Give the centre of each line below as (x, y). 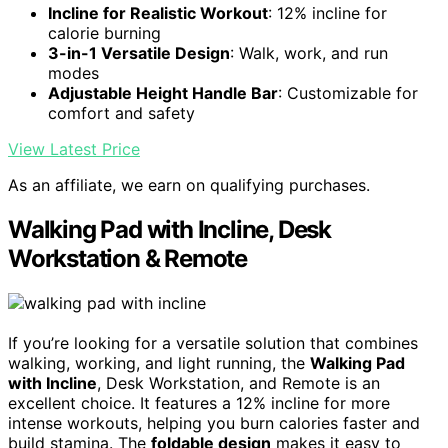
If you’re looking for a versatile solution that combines (213, 343)
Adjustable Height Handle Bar (163, 93)
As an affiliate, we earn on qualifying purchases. (189, 185)
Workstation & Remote (128, 259)
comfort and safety (121, 113)
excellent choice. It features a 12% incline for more (199, 403)
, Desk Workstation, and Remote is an (238, 383)
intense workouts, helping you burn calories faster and (214, 423)
